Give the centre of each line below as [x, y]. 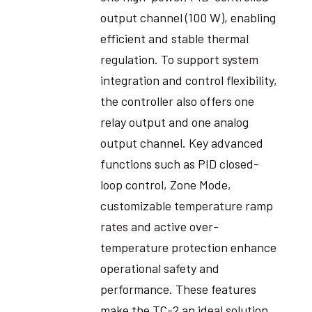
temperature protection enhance [188, 247]
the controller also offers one [177, 101]
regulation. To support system [179, 59]
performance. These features [178, 289]
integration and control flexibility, [188, 80]
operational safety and [159, 268]
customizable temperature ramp [186, 205]
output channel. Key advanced [181, 142]
